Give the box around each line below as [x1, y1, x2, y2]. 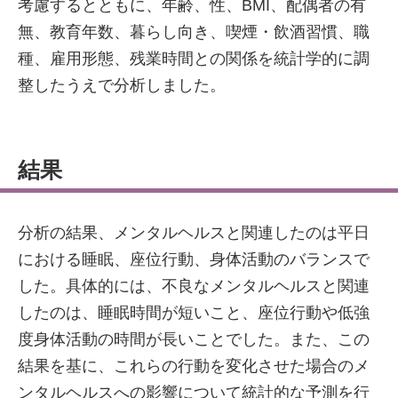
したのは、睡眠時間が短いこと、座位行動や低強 [18, 304, 370, 322]
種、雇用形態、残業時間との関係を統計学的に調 [18, 50, 370, 68]
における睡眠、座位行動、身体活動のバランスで [18, 251, 370, 268]
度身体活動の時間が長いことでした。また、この [18, 330, 370, 348]
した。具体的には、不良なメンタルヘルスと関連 [18, 277, 370, 295]
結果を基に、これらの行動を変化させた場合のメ [18, 357, 370, 375]
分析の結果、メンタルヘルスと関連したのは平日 [18, 224, 370, 242]
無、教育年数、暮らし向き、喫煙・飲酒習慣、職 [18, 23, 370, 41]
